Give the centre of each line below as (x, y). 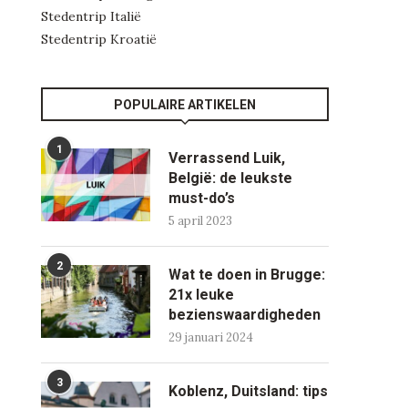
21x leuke (202, 294)
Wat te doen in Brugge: (247, 274)
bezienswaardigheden (245, 314)
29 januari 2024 (211, 337)
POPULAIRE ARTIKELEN (185, 104)
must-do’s (202, 198)
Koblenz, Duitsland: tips (249, 391)
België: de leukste (231, 178)
